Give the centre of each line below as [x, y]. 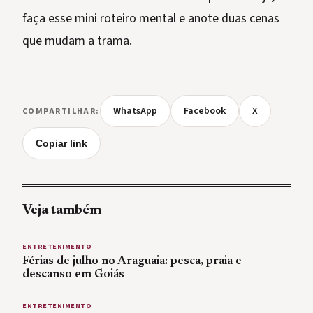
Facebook [204, 111]
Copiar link [61, 144]
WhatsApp [135, 111]
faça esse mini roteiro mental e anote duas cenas [151, 19]
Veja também [62, 211]
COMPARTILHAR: [61, 111]
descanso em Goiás [73, 275]
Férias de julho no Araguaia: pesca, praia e [132, 262]
